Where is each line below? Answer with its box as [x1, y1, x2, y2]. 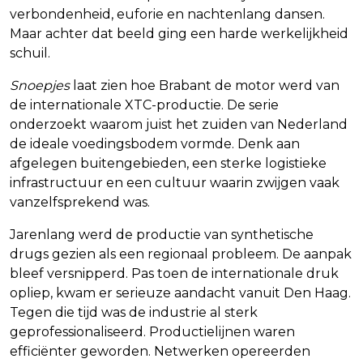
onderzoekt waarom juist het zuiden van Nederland [10, 116, 348, 132]
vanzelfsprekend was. [10, 194, 150, 210]
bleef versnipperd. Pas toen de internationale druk [10, 265, 339, 281]
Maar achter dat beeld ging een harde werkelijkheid [10, 25, 348, 41]
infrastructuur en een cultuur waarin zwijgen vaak [10, 174, 340, 190]
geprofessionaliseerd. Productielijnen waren [10, 323, 295, 340]
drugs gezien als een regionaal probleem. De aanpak [10, 246, 352, 262]
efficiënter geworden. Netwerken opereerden [10, 343, 310, 359]
